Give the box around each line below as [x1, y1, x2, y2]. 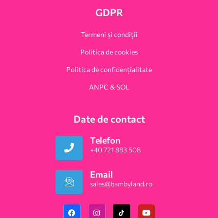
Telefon [90, 135, 120, 146]
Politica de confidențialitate [66, 65, 152, 74]
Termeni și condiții [80, 30, 138, 39]
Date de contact [73, 113, 145, 125]
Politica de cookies [80, 48, 138, 56]
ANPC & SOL [89, 83, 129, 91]
